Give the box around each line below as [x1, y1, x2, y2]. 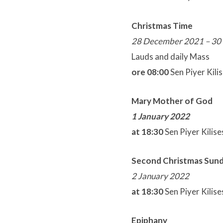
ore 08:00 [131, 66, 170, 77]
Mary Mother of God [131, 95, 213, 106]
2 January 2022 [131, 171, 189, 182]
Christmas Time [131, 20, 193, 31]
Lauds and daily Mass [131, 51, 210, 62]
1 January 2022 [131, 111, 190, 121]
